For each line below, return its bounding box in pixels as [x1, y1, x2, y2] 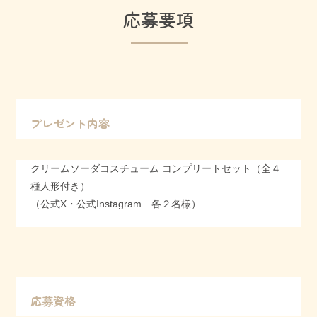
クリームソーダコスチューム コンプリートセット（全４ [30, 163, 281, 174]
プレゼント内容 [30, 115, 110, 132]
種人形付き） [30, 180, 90, 192]
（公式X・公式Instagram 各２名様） [30, 198, 201, 209]
